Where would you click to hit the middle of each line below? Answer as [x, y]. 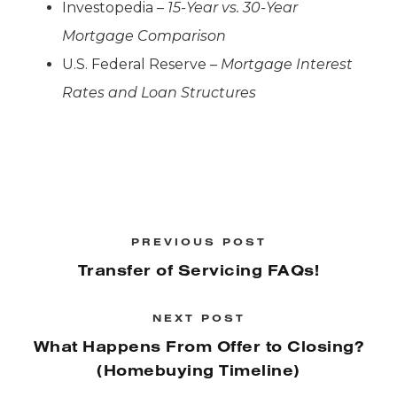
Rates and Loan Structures [159, 93]
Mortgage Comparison [144, 36]
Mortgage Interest [287, 65]
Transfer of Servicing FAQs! [198, 270]
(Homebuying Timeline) [198, 370]
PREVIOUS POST [198, 242]
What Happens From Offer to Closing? [198, 346]
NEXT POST [198, 318]
